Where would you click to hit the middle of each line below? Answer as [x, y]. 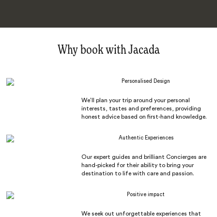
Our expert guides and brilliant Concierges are [144, 157]
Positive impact [146, 194]
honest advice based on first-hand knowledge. [144, 116]
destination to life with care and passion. [138, 173]
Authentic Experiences [146, 138]
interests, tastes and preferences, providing [141, 108]
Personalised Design [146, 81]
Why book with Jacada [108, 50]
